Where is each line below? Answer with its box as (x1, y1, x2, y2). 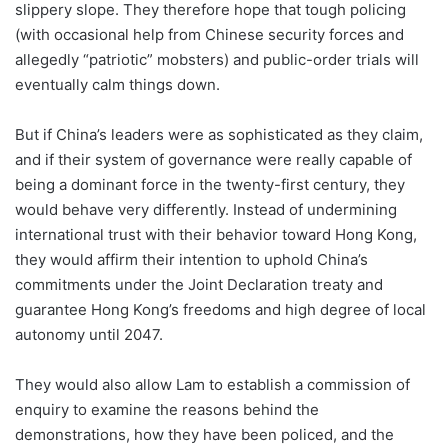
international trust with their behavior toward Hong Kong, (15, 225, 417, 244)
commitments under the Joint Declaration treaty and (15, 275, 383, 294)
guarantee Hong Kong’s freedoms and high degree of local (15, 300, 426, 319)
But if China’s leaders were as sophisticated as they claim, (15, 125, 423, 144)
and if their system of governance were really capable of (15, 150, 412, 169)
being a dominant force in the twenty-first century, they (15, 175, 405, 194)
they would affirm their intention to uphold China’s (15, 250, 368, 269)
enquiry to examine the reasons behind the (15, 400, 319, 419)
